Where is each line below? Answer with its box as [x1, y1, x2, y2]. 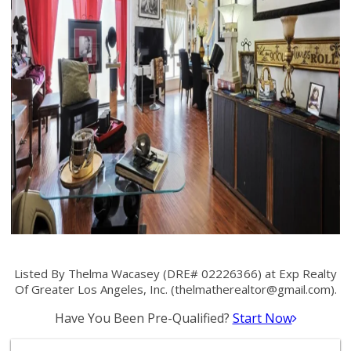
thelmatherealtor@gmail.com [174, 281, 331, 297]
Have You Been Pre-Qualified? [54, 309, 233, 327]
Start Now [232, 309, 292, 327]
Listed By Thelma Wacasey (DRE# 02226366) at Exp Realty [14, 266, 337, 281]
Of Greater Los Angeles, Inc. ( [14, 281, 175, 297]
